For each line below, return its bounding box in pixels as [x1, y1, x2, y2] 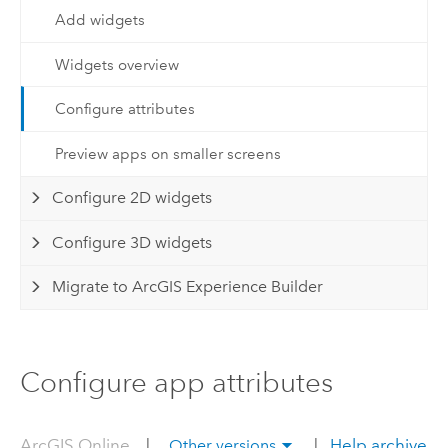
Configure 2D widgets [52, 188, 213, 208]
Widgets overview [54, 55, 179, 74]
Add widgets [54, 11, 145, 30]
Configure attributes [54, 100, 195, 119]
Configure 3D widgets [52, 232, 213, 252]
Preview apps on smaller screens [54, 144, 281, 163]
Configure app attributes [19, 365, 333, 399]
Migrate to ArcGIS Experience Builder [52, 277, 324, 297]
